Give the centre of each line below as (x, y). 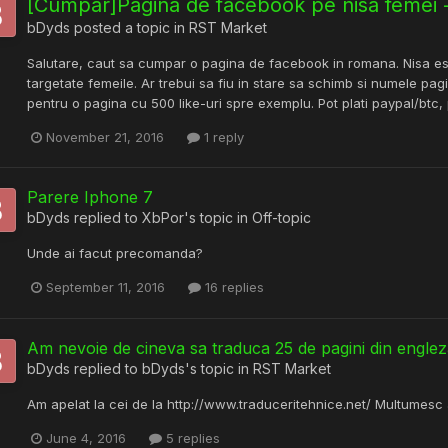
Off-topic (281, 218)
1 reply (222, 137)
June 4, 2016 (86, 437)
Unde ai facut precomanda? (115, 253)
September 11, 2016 (105, 287)
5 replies (191, 437)
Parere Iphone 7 (90, 197)
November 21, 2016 (105, 137)
